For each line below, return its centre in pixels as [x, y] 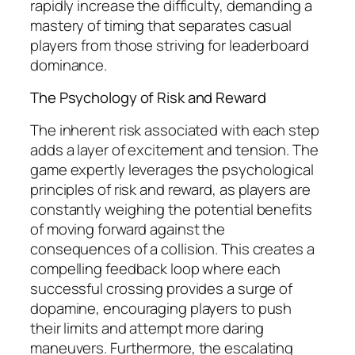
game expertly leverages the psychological [172, 169]
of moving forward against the [128, 229]
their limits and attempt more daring [147, 328]
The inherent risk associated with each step [175, 130]
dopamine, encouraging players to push [161, 308]
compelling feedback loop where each [155, 268]
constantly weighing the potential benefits [171, 209]
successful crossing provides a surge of [162, 288]
